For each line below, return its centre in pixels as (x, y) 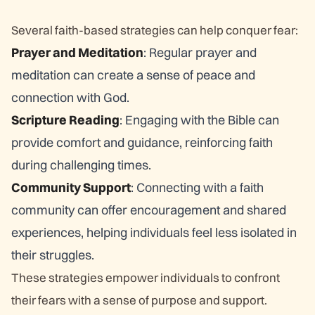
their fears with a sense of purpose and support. (139, 300)
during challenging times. (81, 165)
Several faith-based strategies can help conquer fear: (155, 30)
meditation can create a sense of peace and (133, 75)
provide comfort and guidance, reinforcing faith (142, 142)
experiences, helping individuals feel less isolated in (154, 232)
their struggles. (53, 255)
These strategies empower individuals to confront (146, 277)
